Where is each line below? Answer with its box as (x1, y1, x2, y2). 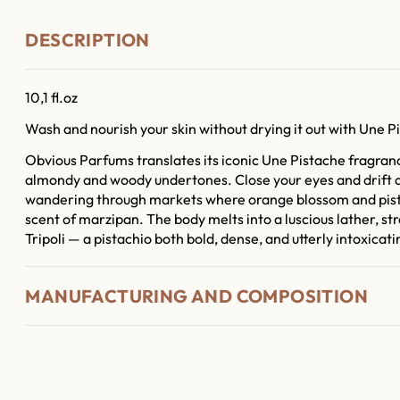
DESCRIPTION (25, 29, 150, 52)
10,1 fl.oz (25, 88, 79, 107)
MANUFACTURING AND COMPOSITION (25, 284, 369, 307)
